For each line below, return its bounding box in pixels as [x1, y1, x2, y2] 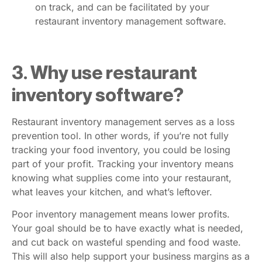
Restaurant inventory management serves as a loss [12, 115, 235, 127]
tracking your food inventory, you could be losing [12, 143, 230, 156]
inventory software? [12, 82, 184, 105]
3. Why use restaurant [12, 60, 197, 83]
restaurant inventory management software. [35, 15, 226, 27]
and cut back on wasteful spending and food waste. [12, 236, 241, 249]
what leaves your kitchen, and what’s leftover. [12, 185, 212, 198]
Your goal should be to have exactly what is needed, [12, 222, 243, 235]
